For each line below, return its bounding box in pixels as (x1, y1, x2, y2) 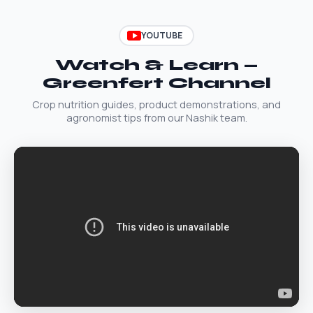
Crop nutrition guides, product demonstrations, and (32, 97, 281, 111)
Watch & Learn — (55, 55, 258, 74)
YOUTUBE (140, 29, 182, 41)
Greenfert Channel (42, 73, 271, 92)
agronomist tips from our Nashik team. (66, 110, 247, 124)
